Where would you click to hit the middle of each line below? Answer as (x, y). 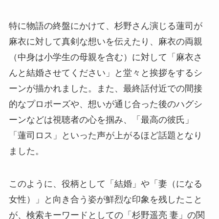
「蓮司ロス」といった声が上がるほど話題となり (105, 135)
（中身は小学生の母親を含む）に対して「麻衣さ (105, 57)
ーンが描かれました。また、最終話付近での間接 (105, 88)
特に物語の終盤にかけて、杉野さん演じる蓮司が (105, 26)
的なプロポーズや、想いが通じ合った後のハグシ (105, 104)
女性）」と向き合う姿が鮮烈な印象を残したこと (105, 200)
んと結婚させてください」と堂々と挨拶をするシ (105, 73)
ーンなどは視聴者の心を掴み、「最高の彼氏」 (101, 120)
